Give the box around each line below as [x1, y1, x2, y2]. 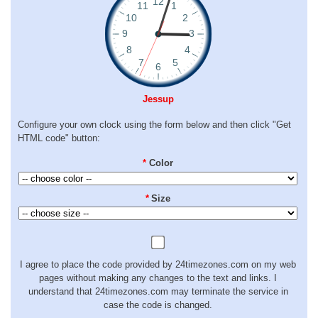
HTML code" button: [18, 132, 100, 143]
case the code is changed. [104, 299, 212, 310]
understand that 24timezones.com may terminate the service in [28, 285, 288, 297]
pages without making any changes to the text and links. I [39, 272, 277, 283]
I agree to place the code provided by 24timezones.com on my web [20, 258, 296, 270]
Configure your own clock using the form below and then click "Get [18, 119, 291, 130]
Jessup [142, 94, 174, 105]
